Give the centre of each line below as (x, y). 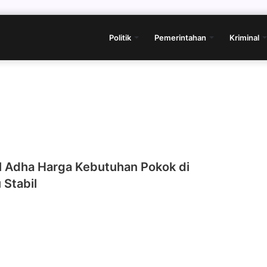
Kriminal (244, 38)
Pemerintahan (180, 38)
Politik (120, 38)
